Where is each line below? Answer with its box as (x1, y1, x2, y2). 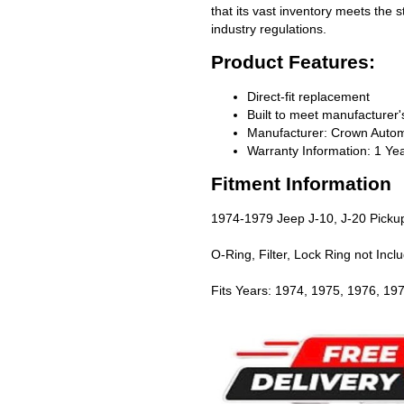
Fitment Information (211, 173, 391, 195)
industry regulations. (211, 22, 326, 36)
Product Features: (211, 51, 375, 73)
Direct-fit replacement (247, 88, 370, 104)
